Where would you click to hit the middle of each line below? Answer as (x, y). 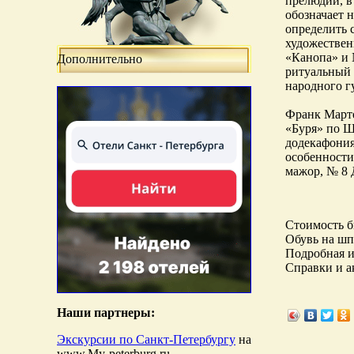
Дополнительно (100, 59)
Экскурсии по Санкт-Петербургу (146, 339)
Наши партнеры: (106, 313)
